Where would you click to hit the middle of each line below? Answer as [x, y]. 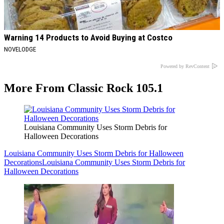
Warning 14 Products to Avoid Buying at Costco [88, 38]
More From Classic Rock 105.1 [83, 88]
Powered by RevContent [185, 66]
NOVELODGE [20, 49]
